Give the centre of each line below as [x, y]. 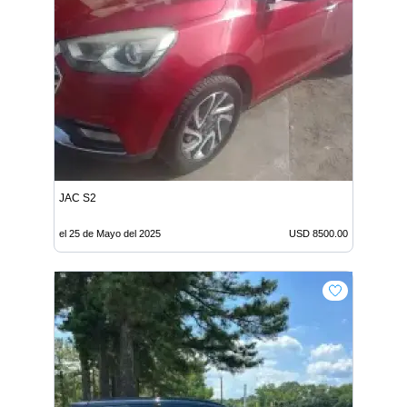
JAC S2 [78, 198]
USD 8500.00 [318, 233]
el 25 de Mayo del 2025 [110, 233]
